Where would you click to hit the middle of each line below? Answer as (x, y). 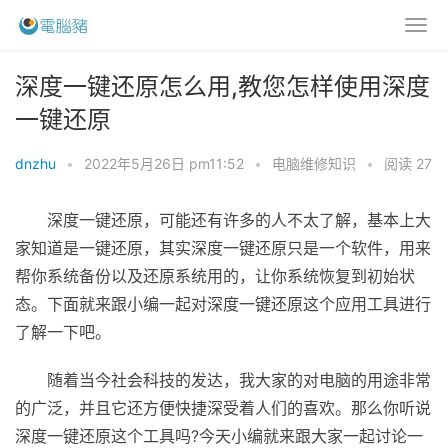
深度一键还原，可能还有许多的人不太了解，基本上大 (239, 220)
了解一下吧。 (63, 332)
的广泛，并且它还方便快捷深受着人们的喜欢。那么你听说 (223, 408)
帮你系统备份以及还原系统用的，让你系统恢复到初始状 (215, 276)
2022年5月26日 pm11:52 (164, 163)
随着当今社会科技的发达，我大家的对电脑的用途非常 (239, 380)
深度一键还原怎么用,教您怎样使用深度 (222, 86)
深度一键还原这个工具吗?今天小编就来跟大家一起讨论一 (219, 436)
